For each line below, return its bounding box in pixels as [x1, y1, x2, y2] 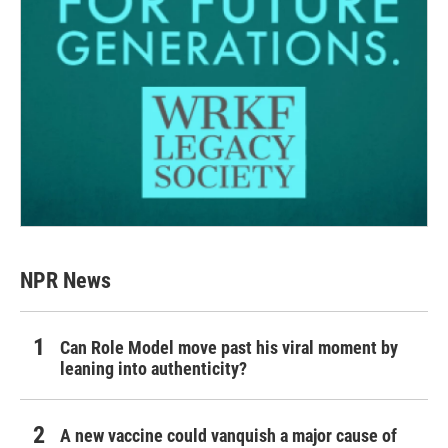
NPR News [20, 268, 111, 294]
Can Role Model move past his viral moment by [60, 337, 398, 359]
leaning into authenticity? [60, 358, 247, 380]
